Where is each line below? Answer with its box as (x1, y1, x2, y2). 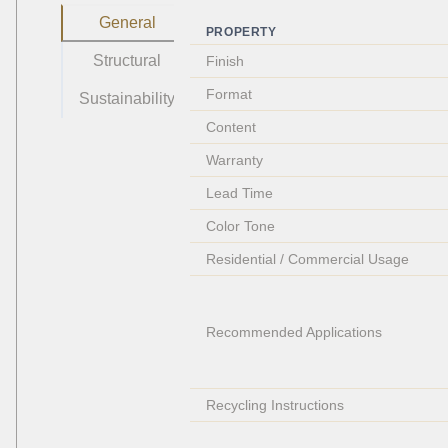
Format (205, 86, 252, 103)
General (98, 14, 156, 32)
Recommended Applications (205, 324, 382, 341)
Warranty (205, 152, 263, 169)
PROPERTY (205, 25, 277, 40)
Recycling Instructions (205, 397, 344, 414)
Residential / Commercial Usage (205, 251, 409, 268)
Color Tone (205, 218, 275, 235)
